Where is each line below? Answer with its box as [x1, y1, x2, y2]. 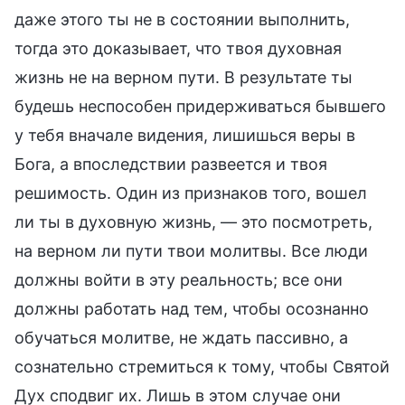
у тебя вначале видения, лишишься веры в [14, 125, 355, 145]
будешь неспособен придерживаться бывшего [14, 96, 386, 116]
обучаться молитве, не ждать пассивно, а [14, 327, 348, 347]
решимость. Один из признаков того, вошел [14, 183, 367, 202]
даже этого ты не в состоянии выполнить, [14, 9, 350, 29]
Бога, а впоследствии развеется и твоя [14, 154, 327, 174]
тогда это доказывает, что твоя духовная [14, 38, 342, 58]
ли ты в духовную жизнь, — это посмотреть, [14, 212, 372, 231]
